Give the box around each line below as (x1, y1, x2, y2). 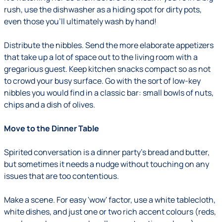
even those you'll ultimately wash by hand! (4, 16, 157, 27)
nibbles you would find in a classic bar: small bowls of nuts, (4, 87, 214, 98)
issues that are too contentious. (4, 170, 119, 181)
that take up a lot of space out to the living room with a (4, 52, 198, 62)
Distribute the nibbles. (4, 40, 84, 51)
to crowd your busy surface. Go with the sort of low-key (4, 75, 201, 86)
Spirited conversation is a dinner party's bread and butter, (4, 147, 210, 158)
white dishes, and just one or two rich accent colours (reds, (4, 206, 216, 217)
